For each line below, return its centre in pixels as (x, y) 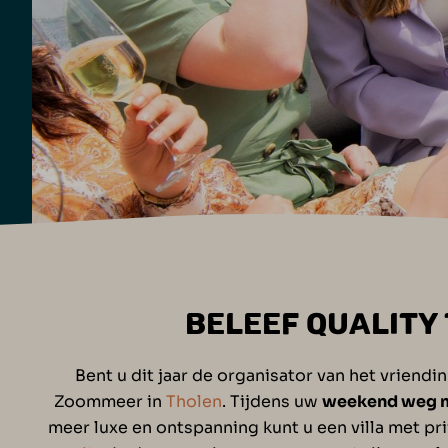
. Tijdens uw (272, 402)
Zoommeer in (110, 402)
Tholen (194, 402)
